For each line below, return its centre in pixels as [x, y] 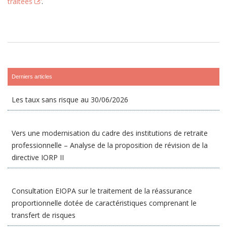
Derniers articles [32, 77]
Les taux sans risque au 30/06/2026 [70, 100]
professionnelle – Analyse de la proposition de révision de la [110, 145]
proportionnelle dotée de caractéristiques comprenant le [104, 203]
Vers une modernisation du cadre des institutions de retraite [110, 133]
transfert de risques [44, 215]
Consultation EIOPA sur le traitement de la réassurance [102, 191]
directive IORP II [38, 157]
